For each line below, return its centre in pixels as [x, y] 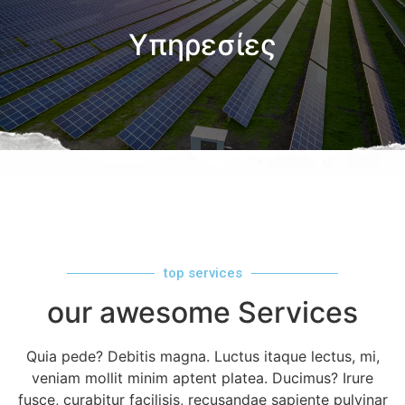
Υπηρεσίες [202, 44]
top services [202, 273]
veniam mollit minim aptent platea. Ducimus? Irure [202, 377]
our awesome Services [202, 312]
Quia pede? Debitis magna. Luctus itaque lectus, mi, [202, 356]
